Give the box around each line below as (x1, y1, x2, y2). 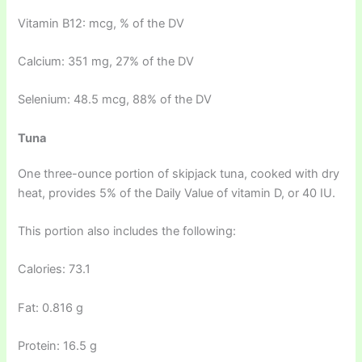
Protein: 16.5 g (18, 338, 98, 353)
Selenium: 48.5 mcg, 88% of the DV (18, 92, 213, 107)
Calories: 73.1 (18, 262, 91, 277)
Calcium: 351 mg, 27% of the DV (18, 53, 195, 69)
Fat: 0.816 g (18, 300, 84, 315)
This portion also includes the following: (18, 223, 237, 238)
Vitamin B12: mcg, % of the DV (18, 15, 185, 31)
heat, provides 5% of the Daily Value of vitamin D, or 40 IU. (18, 185, 336, 200)
